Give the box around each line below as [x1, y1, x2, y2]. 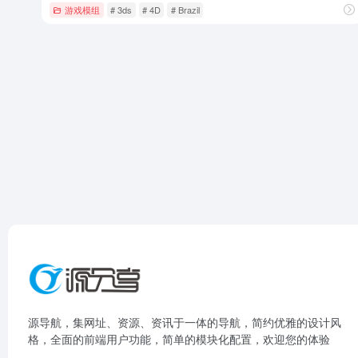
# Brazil [170, 2, 200, 16]
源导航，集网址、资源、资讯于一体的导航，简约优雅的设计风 [28, 314, 341, 330]
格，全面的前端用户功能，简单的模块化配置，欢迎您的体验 [28, 331, 330, 347]
